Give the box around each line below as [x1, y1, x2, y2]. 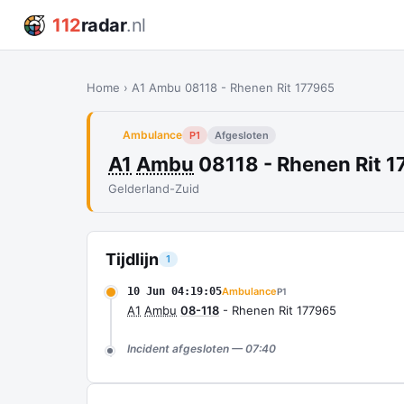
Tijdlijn [106, 250, 159, 269]
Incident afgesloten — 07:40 [127, 342, 276, 355]
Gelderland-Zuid [108, 181, 199, 196]
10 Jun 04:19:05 [127, 285, 222, 298]
